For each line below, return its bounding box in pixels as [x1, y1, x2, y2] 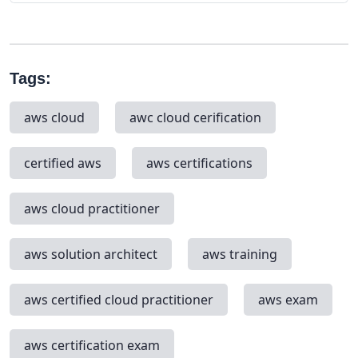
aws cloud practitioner [24, 199, 160, 217]
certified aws [24, 153, 101, 172]
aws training [202, 245, 277, 263]
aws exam [258, 290, 318, 308]
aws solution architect [24, 245, 157, 263]
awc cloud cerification [129, 108, 261, 126]
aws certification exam [24, 336, 160, 354]
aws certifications [146, 153, 253, 172]
